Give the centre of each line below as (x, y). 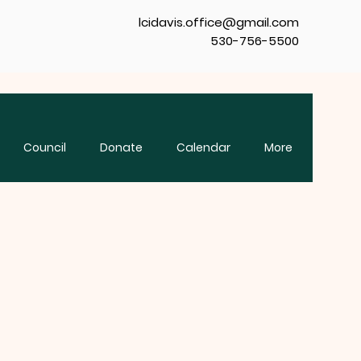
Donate (121, 147)
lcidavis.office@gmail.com (219, 22)
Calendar (203, 147)
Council (45, 147)
